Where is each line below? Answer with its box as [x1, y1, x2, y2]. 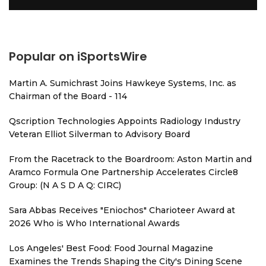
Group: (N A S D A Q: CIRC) [9, 180, 121, 191]
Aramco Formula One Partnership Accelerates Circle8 [9, 167, 238, 178]
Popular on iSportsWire [9, 48, 147, 65]
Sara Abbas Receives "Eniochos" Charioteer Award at [9, 205, 235, 216]
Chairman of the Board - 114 [9, 91, 127, 102]
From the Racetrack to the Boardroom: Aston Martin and [9, 154, 252, 164]
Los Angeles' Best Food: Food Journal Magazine [9, 243, 213, 254]
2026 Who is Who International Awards [9, 218, 180, 229]
